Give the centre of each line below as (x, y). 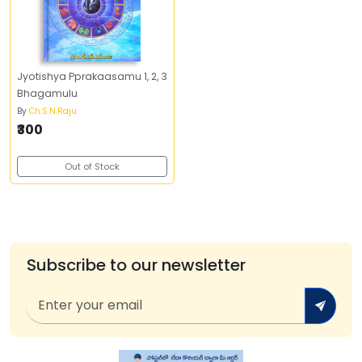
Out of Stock (92, 166)
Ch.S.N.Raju (53, 111)
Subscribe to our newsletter (136, 265)
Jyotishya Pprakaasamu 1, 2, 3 (92, 76)
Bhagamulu (47, 93)
